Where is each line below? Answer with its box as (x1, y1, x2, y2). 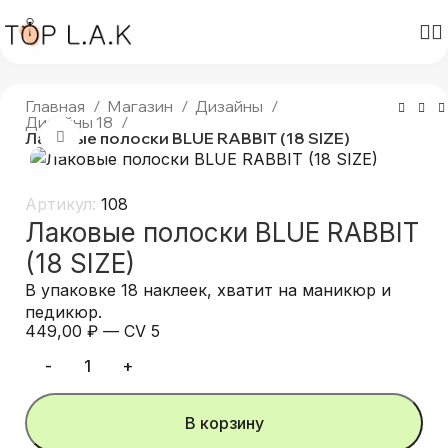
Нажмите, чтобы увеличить (80, 128, 290, 146)
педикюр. (25, 302, 103, 323)
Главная (25, 96, 89, 116)
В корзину (184, 413, 264, 434)
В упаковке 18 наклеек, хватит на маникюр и (25, 280, 392, 301)
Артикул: (25, 194, 102, 215)
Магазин (107, 96, 177, 116)
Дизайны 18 (25, 112, 117, 132)
